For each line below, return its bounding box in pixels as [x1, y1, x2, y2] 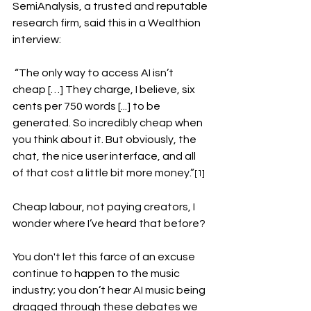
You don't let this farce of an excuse [12, 251, 197, 262]
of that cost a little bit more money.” [12, 167, 194, 178]
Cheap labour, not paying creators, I [12, 201, 197, 212]
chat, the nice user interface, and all [12, 151, 198, 162]
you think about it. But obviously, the [12, 134, 199, 145]
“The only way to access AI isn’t [12, 67, 176, 78]
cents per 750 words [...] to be [12, 101, 162, 112]
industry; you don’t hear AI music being [12, 285, 208, 296]
